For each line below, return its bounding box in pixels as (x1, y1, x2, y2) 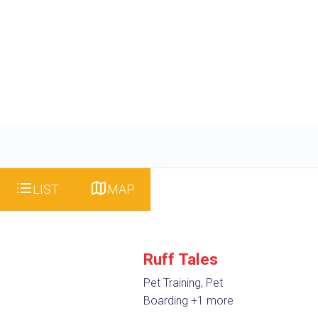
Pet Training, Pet (143, 276, 223, 290)
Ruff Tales (143, 250, 218, 269)
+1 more (190, 294, 234, 308)
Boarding (143, 294, 191, 308)
